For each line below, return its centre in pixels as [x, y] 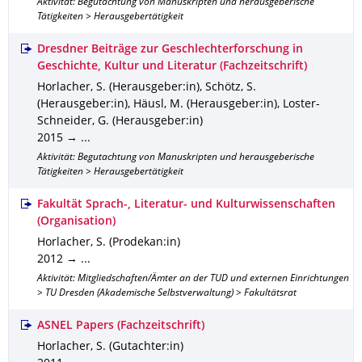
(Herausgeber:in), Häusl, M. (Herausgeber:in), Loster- [179, 105]
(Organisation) [76, 222]
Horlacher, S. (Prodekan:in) [109, 243]
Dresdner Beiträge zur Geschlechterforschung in [170, 50]
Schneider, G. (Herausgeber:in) [120, 122]
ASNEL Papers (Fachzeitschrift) [121, 326]
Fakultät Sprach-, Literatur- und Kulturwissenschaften [186, 205]
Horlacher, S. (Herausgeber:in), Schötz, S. [147, 88]
